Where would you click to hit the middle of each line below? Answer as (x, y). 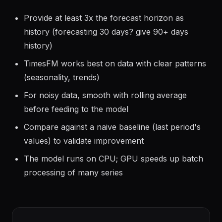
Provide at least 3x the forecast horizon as (104, 32)
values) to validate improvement (84, 155)
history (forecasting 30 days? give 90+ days (106, 46)
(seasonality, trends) (62, 91)
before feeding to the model (76, 123)
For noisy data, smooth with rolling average (105, 109)
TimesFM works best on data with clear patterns (115, 77)
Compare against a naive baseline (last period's (112, 141)
